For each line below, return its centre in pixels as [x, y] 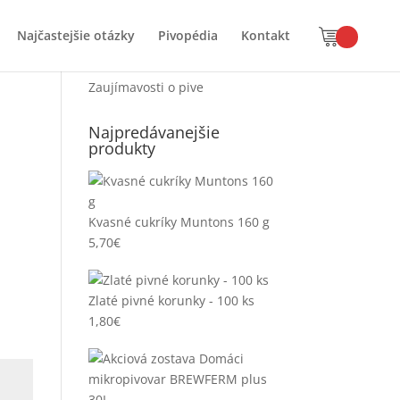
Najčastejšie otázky [76, 35]
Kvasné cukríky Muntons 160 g [179, 222]
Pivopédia [188, 35]
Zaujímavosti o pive [146, 87]
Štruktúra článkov [153, 60]
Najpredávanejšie [154, 132]
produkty [121, 148]
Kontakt [266, 35]
